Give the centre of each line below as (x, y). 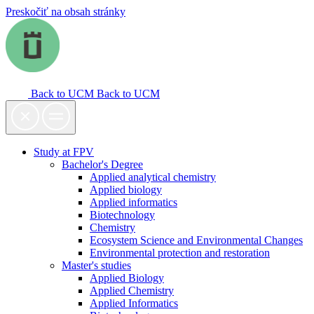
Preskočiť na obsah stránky (66, 12)
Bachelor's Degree (102, 164)
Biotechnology (122, 215)
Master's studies (96, 265)
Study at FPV (64, 152)
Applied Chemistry (132, 291)
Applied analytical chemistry (153, 177)
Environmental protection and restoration (180, 253)
